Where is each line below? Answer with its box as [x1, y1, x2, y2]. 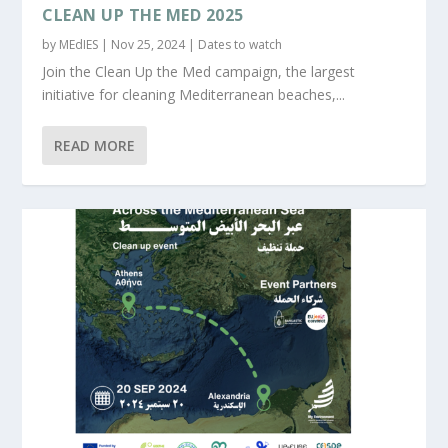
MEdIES [59, 35, 99, 53]
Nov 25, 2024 [111, 35, 186, 53]
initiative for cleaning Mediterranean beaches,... [42, 84, 346, 104]
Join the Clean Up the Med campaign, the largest [42, 61, 356, 81]
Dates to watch [198, 35, 283, 53]
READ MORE [54, 135, 136, 155]
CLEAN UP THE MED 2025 [42, 3, 244, 26]
